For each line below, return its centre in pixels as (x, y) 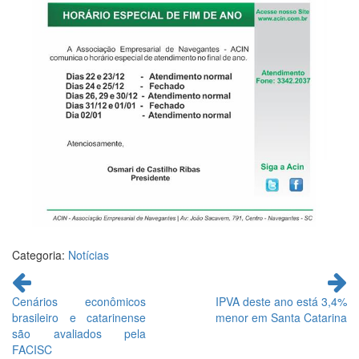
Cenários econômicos (79, 301)
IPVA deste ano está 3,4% (281, 301)
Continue (37, 276)
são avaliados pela (79, 333)
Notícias (89, 254)
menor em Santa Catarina (281, 317)
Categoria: (40, 254)
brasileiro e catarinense (79, 317)
